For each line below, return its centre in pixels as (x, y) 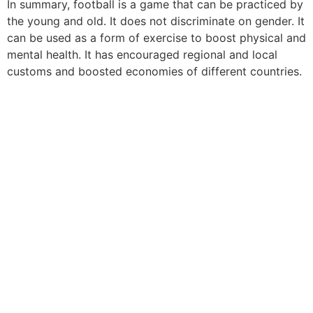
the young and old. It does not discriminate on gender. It (156, 21)
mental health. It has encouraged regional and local (142, 54)
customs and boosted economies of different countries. (154, 71)
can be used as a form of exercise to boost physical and (156, 37)
